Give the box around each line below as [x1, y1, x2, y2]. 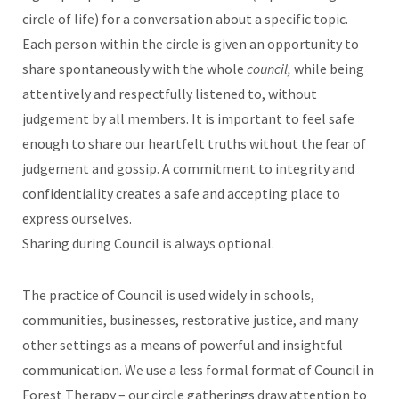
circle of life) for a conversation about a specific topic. [22, 9, 348, 28]
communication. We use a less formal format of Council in [22, 360, 374, 379]
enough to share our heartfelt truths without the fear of [22, 134, 366, 152]
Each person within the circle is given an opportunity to [22, 34, 359, 53]
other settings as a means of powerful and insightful [22, 335, 343, 354]
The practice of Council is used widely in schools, [22, 285, 314, 304]
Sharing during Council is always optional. [22, 233, 274, 252]
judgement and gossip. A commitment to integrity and [22, 159, 354, 177]
